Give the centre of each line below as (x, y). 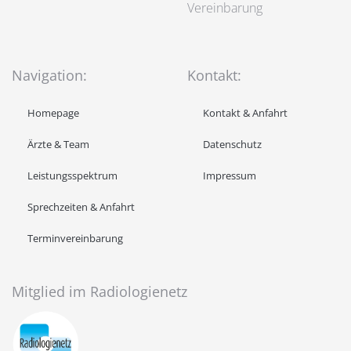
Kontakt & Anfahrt (245, 113)
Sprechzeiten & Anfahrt (81, 207)
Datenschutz (232, 144)
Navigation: (49, 75)
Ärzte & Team (58, 144)
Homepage (53, 113)
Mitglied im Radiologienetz (100, 291)
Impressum (230, 175)
